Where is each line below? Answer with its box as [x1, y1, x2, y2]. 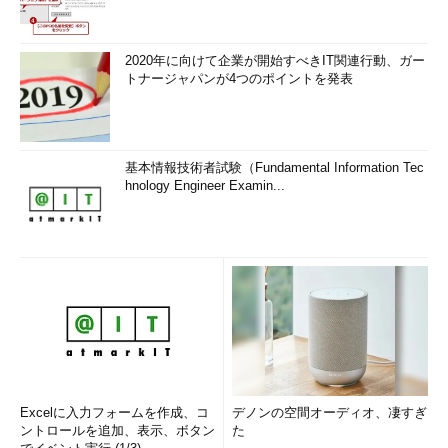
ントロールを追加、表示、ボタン [20, 423, 215, 438]
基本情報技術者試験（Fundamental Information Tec [125, 160, 424, 175]
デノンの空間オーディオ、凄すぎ [232, 405, 427, 420]
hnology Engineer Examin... [125, 178, 285, 193]
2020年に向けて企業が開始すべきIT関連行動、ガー [125, 53, 425, 68]
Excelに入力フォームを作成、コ [20, 405, 209, 420]
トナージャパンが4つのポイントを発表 [125, 71, 353, 86]
